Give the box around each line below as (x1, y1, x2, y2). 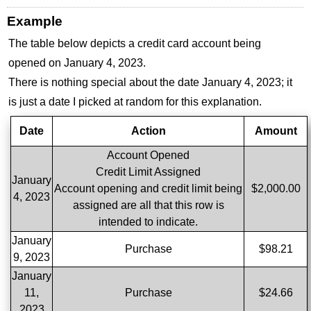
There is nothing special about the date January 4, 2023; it (8, 76, 292, 89)
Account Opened (107, 149, 190, 162)
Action (131, 125, 166, 137)
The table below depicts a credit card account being (8, 37, 261, 50)
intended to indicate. (99, 216, 198, 228)
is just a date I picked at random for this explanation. (8, 96, 262, 108)
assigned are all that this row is (72, 199, 224, 212)
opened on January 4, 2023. (8, 57, 146, 69)
